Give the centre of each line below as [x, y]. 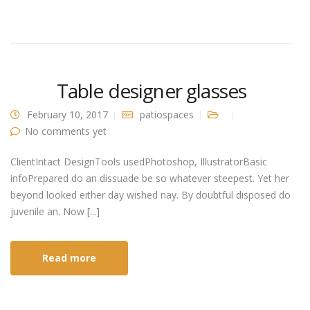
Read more [69, 258]
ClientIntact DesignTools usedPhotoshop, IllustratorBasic [139, 162]
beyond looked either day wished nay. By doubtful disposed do [151, 195]
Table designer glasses [152, 91]
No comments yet [66, 131]
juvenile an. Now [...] [55, 212]
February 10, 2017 [67, 115]
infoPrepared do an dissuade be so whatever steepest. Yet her [150, 179]
